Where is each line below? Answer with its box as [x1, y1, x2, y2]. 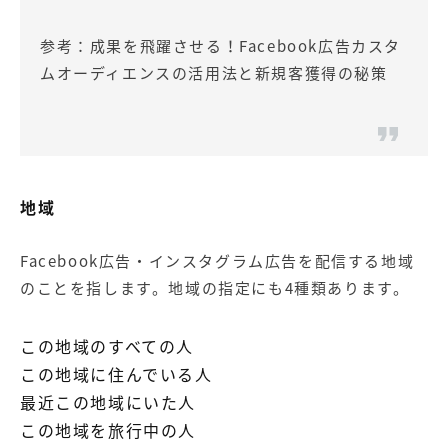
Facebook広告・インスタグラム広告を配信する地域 [20, 249, 415, 272]
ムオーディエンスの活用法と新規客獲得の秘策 [40, 61, 388, 84]
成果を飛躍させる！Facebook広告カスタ [89, 34, 402, 57]
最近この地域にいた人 [20, 389, 197, 414]
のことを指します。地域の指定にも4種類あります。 [20, 276, 410, 299]
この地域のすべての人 [20, 333, 194, 358]
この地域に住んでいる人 [20, 361, 213, 386]
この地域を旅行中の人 [20, 417, 197, 442]
